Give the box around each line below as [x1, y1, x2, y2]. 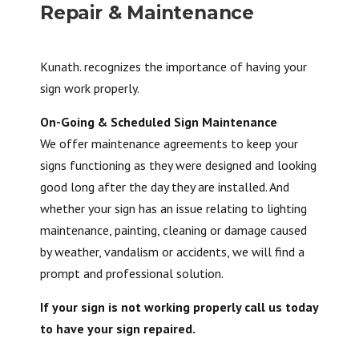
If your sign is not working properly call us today [40, 299, 318, 315]
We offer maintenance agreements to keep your [40, 135, 298, 151]
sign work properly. [40, 80, 139, 96]
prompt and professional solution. [40, 265, 224, 281]
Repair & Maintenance [40, 2, 254, 24]
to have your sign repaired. [40, 321, 196, 337]
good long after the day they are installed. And [40, 179, 289, 195]
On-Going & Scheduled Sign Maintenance [40, 114, 277, 130]
